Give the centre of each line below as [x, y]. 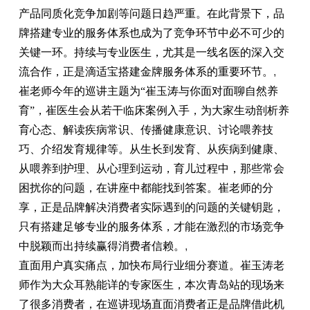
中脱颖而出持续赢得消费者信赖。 [101, 246]
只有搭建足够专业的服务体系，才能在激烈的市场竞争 [151, 227]
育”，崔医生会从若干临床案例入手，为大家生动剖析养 [154, 110]
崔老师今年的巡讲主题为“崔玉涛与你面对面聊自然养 [148, 91]
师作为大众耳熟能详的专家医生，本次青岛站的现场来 [151, 285]
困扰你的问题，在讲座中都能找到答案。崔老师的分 [146, 188]
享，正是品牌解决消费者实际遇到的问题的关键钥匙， [151, 207]
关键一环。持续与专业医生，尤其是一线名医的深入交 [151, 52]
